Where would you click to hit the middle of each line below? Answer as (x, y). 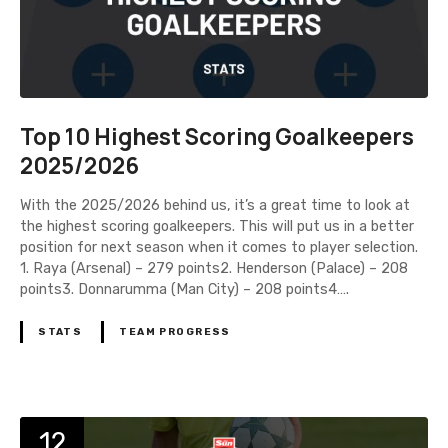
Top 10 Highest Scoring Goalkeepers (217, 137)
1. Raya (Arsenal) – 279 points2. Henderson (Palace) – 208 (214, 268)
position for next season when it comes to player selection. (223, 247)
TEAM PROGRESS (175, 331)
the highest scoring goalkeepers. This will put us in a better (217, 226)
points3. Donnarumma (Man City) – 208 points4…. (184, 289)
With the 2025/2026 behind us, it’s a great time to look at (215, 205)
